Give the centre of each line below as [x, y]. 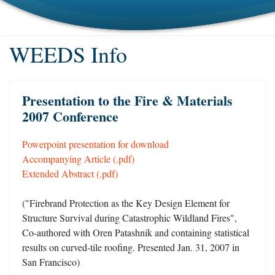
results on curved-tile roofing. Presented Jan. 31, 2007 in [131, 247]
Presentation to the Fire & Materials [127, 100]
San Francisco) [51, 262]
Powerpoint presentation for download [95, 144]
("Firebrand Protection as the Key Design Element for [126, 203]
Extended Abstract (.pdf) [70, 173]
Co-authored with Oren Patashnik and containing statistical [136, 232]
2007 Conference [70, 116]
